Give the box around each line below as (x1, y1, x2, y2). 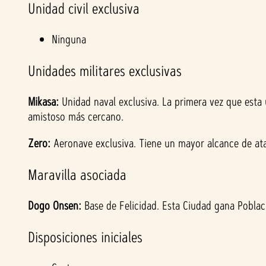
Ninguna (52, 31, 86, 47)
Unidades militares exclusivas (28, 61, 186, 81)
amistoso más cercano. (28, 109, 123, 125)
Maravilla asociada (28, 164, 131, 185)
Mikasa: (28, 94, 59, 110)
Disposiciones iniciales (28, 227, 142, 248)
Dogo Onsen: (28, 198, 84, 214)
